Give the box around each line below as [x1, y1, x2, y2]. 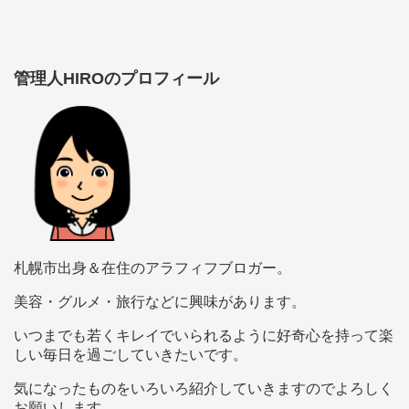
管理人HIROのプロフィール [14, 68, 219, 88]
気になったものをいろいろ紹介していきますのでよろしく [14, 380, 393, 396]
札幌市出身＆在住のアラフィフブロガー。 [14, 259, 291, 276]
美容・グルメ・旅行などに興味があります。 [14, 293, 306, 309]
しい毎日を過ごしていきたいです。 [14, 346, 247, 362]
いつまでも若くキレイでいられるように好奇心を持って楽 [14, 327, 393, 343]
